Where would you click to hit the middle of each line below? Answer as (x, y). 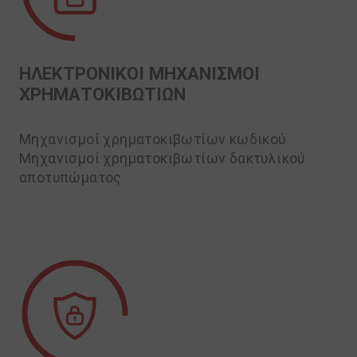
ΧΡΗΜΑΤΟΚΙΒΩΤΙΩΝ (102, 94)
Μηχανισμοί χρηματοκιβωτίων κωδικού (153, 139)
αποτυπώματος (71, 178)
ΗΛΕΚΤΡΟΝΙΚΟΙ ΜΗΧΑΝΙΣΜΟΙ (139, 73)
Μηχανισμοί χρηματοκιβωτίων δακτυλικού (162, 159)
